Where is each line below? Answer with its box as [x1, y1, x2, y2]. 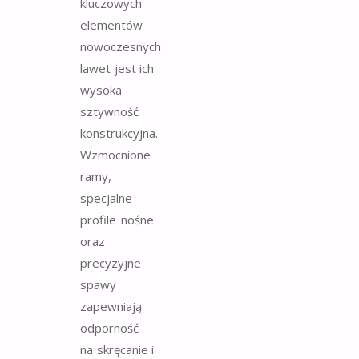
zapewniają [80, 298, 142, 315]
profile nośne [80, 212, 154, 228]
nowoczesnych [80, 38, 161, 55]
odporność [80, 320, 139, 337]
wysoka [80, 82, 122, 99]
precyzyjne [80, 255, 141, 272]
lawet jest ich [80, 60, 154, 77]
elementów [80, 17, 143, 34]
